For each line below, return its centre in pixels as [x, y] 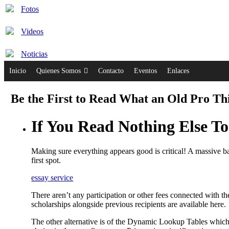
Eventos [145, 71]
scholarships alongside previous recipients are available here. [129, 204]
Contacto [111, 71]
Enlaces [178, 71]
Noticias [34, 54]
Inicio [18, 71]
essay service [52, 178]
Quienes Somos [59, 71]
